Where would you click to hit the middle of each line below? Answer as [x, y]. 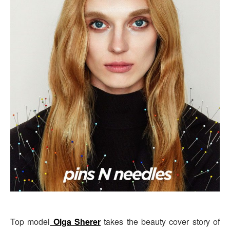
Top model [30, 221]
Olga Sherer [75, 221]
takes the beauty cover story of [162, 221]
